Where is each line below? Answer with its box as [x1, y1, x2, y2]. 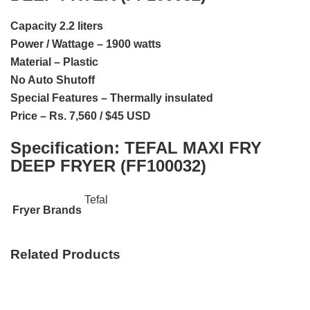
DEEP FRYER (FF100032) [10, 156, 206, 176]
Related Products [10, 247, 120, 262]
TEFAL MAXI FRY [125, 138, 262, 158]
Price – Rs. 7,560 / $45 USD [10, 110, 151, 122]
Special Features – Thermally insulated [10, 92, 213, 104]
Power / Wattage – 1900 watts [10, 38, 161, 51]
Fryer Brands [12, 204, 82, 217]
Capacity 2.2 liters [10, 20, 103, 33]
